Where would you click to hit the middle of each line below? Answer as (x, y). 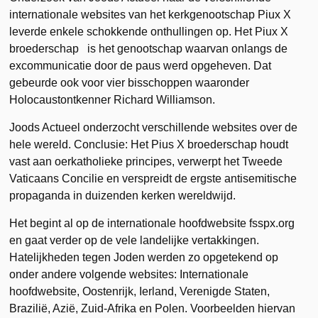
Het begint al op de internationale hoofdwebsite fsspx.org (152, 223)
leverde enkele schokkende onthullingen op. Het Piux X (149, 31)
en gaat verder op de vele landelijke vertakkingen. (135, 240)
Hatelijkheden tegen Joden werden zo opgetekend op (144, 257)
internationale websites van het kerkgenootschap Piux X (150, 14)
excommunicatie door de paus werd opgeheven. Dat (141, 65)
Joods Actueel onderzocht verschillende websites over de (154, 127)
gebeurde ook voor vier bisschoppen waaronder (130, 82)
